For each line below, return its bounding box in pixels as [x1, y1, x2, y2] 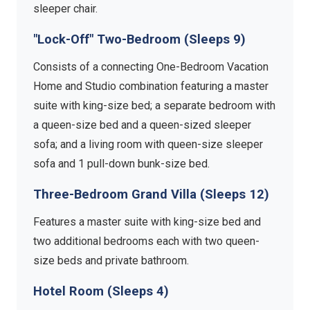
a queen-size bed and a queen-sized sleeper [33, 118, 251, 131]
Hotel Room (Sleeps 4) [33, 284, 169, 299]
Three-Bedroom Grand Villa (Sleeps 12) [33, 187, 269, 202]
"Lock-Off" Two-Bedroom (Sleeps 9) [33, 31, 246, 46]
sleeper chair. [33, 1, 98, 15]
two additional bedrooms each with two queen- [33, 235, 259, 248]
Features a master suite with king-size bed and [33, 215, 261, 229]
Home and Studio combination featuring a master [33, 79, 268, 93]
